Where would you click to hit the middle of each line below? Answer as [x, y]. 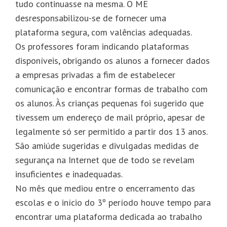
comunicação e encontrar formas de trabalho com [111, 89]
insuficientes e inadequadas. [69, 174]
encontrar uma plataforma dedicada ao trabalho [109, 216]
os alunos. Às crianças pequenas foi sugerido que [109, 103]
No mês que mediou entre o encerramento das [105, 188]
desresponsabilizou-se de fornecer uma [91, 18]
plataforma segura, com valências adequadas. [104, 32]
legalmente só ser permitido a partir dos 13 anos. [111, 131]
